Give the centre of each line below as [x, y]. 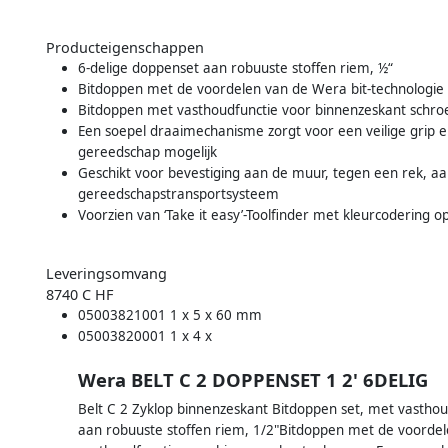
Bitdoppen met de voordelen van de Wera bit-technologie [261, 89]
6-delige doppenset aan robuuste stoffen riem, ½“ [235, 68]
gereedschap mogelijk [147, 152]
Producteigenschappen [125, 48]
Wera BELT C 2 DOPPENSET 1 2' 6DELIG [253, 380]
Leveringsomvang [106, 274]
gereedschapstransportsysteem [178, 194]
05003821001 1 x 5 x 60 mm [170, 315]
